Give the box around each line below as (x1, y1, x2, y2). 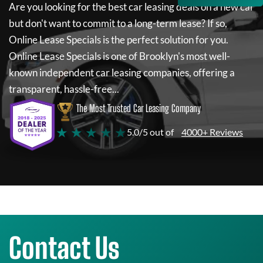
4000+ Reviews (181, 126, 243, 137)
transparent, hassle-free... (9, 83, 119, 95)
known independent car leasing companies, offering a (9, 66, 235, 79)
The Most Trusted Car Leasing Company (76, 102, 201, 114)
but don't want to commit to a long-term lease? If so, (9, 17, 227, 29)
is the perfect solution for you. (101, 33, 228, 46)
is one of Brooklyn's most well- (101, 50, 230, 62)
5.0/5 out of (127, 126, 174, 137)
